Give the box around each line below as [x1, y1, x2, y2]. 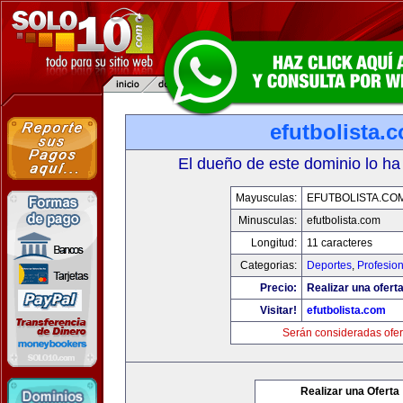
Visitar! [260, 304, 297, 317]
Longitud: [251, 237, 297, 249]
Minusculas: [238, 214, 297, 227]
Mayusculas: [236, 192, 297, 204]
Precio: [260, 282, 297, 294]
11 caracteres [307, 237, 372, 249]
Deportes [307, 259, 352, 272]
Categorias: [240, 259, 297, 272]
